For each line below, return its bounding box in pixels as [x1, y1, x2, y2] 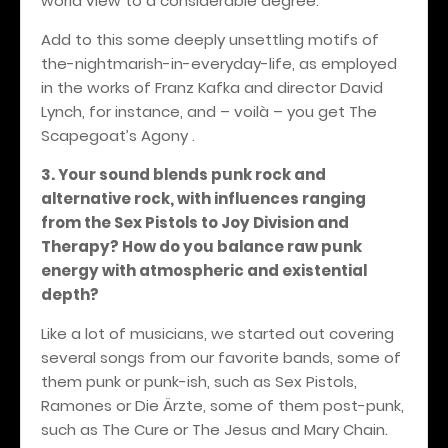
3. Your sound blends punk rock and [41, 163, 326, 185]
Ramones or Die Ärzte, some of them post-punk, [41, 394, 404, 416]
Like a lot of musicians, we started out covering [41, 322, 394, 344]
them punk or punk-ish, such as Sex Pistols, [41, 370, 357, 392]
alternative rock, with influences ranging [41, 187, 366, 209]
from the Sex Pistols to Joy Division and [41, 211, 349, 233]
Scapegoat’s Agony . [41, 124, 195, 146]
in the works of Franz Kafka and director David [41, 76, 383, 98]
